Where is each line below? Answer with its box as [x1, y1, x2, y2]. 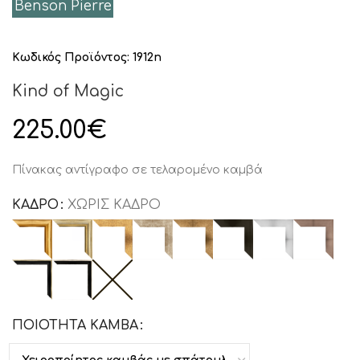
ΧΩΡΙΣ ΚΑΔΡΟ [67, 198, 161, 212]
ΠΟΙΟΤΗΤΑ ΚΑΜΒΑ [12, 318, 138, 333]
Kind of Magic [12, 83, 124, 100]
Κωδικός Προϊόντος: [12, 51, 133, 63]
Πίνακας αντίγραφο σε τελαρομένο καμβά [12, 164, 263, 176]
